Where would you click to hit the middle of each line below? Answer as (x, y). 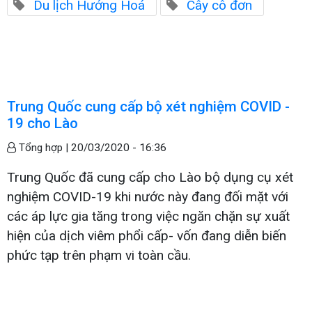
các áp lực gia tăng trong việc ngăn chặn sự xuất (148, 217)
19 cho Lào (42, 124)
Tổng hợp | (44, 148)
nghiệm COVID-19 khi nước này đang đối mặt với (148, 197)
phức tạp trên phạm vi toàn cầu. (99, 256)
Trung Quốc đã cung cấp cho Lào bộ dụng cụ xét (150, 178)
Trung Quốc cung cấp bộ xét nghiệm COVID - (148, 107)
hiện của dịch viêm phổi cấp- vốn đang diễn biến (147, 236)
